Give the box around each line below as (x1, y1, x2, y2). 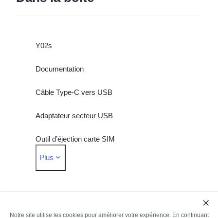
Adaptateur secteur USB (35, 111, 113, 120)
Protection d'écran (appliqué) (35, 158, 126, 166)
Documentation (35, 64, 84, 73)
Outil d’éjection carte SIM (35, 134, 115, 143)
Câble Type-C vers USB (35, 88, 112, 96)
